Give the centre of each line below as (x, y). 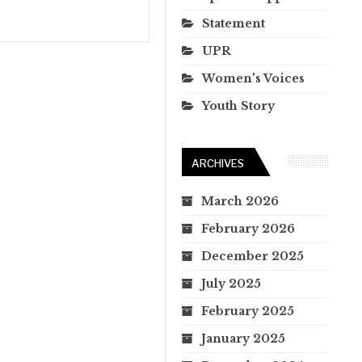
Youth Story (238, 105)
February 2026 (248, 228)
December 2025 (253, 256)
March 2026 (240, 201)
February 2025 (248, 311)
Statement (234, 23)
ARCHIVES (218, 163)
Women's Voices (253, 78)
